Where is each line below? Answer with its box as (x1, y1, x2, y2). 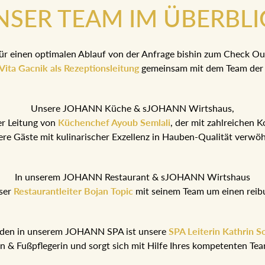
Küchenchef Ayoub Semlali (57, 117, 170, 128)
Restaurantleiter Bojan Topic (13, 185, 133, 197)
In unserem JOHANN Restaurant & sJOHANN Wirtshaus (15, 171, 250, 183)
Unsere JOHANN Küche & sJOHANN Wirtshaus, (31, 102, 234, 114)
